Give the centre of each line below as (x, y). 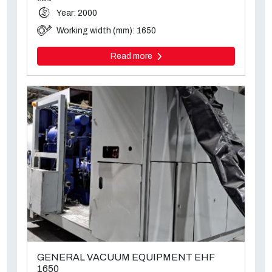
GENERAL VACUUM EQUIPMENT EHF (126, 257)
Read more (132, 56)
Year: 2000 (77, 13)
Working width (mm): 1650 (106, 31)
